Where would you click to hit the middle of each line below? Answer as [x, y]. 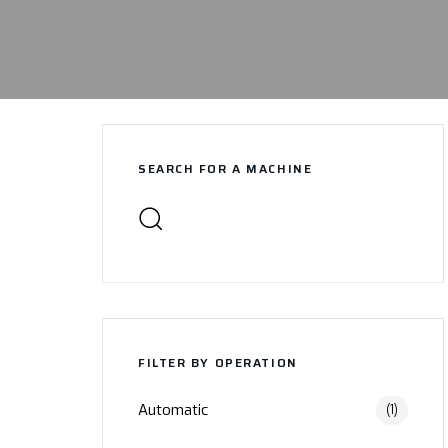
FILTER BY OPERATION [218, 362]
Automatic [173, 409]
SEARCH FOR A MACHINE [225, 168]
